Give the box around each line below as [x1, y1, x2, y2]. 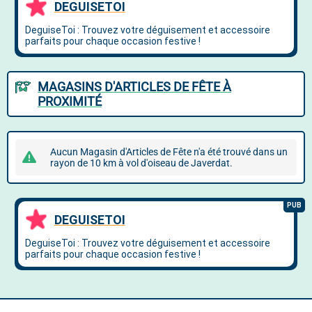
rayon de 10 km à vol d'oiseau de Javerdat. [50, 157, 233, 169]
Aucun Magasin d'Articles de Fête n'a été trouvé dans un [50, 146, 288, 157]
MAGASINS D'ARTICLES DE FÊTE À [38, 79, 231, 94]
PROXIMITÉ [38, 94, 102, 109]
